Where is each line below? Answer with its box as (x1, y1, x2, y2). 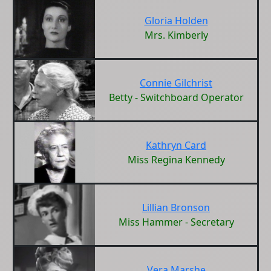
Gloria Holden (144, 14, 208, 27)
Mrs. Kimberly (144, 28, 208, 42)
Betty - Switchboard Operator (108, 91, 244, 104)
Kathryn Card (146, 139, 206, 152)
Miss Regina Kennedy (127, 153, 225, 166)
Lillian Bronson (142, 201, 210, 214)
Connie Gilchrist (140, 76, 212, 90)
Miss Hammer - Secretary (118, 215, 234, 229)
